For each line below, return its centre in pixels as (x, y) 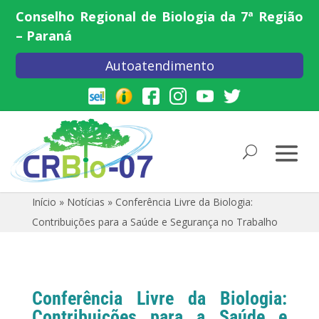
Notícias (85, 202)
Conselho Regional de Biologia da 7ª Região (159, 16)
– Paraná (44, 36)
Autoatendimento (159, 66)
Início (44, 202)
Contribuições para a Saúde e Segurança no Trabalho (155, 222)
